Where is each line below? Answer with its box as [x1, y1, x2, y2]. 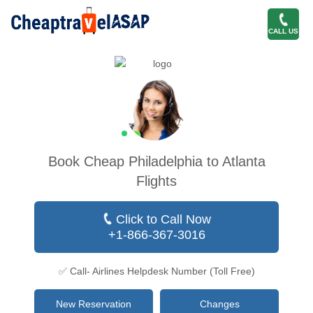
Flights [136, 173, 177, 189]
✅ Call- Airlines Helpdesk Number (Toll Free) [58, 265, 255, 277]
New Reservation [56, 298, 131, 310]
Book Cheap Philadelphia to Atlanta [48, 154, 265, 169]
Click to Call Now [112, 212, 211, 226]
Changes [199, 298, 240, 310]
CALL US [268, 27, 298, 35]
